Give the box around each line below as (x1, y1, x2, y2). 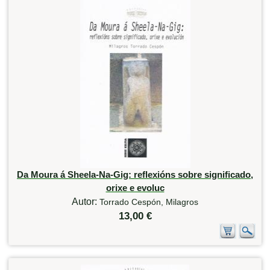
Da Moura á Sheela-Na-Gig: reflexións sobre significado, (17, 169, 253, 180)
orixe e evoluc (105, 182, 165, 193)
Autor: (72, 196, 99, 207)
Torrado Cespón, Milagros (99, 196, 198, 207)
